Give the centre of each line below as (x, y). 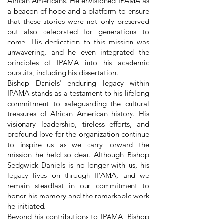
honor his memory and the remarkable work (78, 196)
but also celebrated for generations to (78, 32)
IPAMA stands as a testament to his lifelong (78, 93)
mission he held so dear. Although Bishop (78, 155)
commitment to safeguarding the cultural (78, 103)
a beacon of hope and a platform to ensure (78, 11)
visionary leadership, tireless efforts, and (78, 124)
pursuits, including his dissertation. (63, 73)
